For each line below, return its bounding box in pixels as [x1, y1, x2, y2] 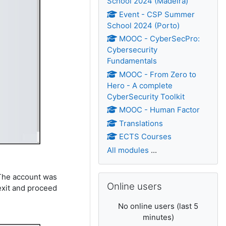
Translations [119, 118, 163, 128]
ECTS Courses [119, 132, 172, 141]
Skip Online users [98, 173, 161, 182]
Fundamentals [107, 56, 157, 66]
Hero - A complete [107, 80, 173, 90]
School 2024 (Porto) [107, 20, 180, 30]
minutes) [142, 212, 174, 222]
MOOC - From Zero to [119, 69, 197, 79]
